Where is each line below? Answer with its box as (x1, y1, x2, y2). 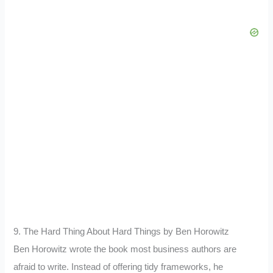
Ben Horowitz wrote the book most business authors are (13, 244, 237, 254)
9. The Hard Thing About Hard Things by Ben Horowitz (13, 226, 230, 236)
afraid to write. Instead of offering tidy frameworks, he (13, 261, 224, 272)
